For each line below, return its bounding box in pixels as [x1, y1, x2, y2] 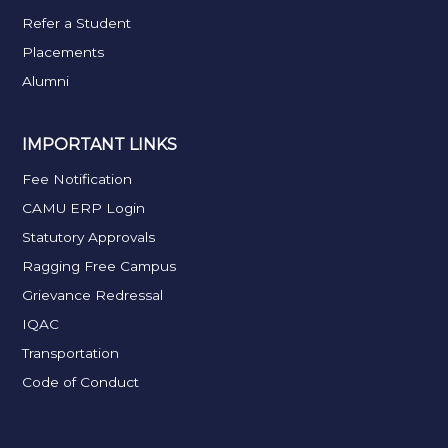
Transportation [22, 344, 120, 361]
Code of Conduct [22, 373, 140, 390]
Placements [22, 43, 105, 60]
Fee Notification [22, 170, 133, 187]
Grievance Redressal [22, 286, 164, 303]
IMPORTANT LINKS [22, 134, 178, 154]
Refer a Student [22, 14, 132, 31]
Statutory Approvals [22, 228, 156, 245]
